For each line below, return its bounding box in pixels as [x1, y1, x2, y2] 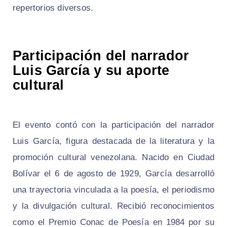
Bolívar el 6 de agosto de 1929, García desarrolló [13, 168, 214, 178]
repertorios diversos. [13, 3, 94, 13]
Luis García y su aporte [13, 62, 170, 78]
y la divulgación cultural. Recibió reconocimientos [13, 201, 214, 211]
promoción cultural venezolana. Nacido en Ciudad [13, 152, 214, 162]
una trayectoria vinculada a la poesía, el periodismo [13, 184, 214, 195]
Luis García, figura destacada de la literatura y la [13, 136, 214, 146]
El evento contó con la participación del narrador [13, 120, 214, 130]
